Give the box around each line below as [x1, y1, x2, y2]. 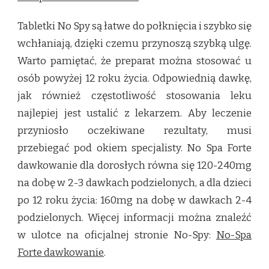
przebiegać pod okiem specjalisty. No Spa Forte [17, 141, 252, 154]
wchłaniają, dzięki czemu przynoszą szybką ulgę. [17, 37, 252, 50]
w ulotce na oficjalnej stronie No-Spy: [17, 228, 216, 241]
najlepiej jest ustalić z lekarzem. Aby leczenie [17, 106, 252, 119]
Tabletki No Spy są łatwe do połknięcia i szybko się [17, 19, 252, 32]
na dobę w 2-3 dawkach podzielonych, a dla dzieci [17, 176, 252, 189]
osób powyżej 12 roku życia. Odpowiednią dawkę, [17, 71, 252, 85]
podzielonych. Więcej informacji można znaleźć [17, 211, 252, 224]
